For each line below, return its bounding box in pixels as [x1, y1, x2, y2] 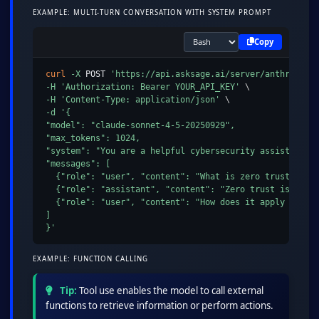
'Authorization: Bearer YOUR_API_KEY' [60, 82, 240, 93]
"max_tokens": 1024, [45, 133, 140, 144]
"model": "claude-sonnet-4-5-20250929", [45, 120, 235, 131]
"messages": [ [45, 159, 110, 169]
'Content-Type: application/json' [60, 95, 220, 105]
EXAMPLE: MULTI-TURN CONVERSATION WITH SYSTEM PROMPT [33, 7, 272, 17]
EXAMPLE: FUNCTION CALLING [33, 253, 149, 263]
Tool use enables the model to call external [77, 283, 263, 297]
